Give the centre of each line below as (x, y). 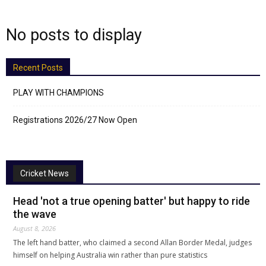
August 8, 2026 (34, 228)
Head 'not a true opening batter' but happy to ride (132, 201)
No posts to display (74, 35)
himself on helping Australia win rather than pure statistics (110, 255)
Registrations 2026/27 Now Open (75, 120)
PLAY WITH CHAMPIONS (58, 93)
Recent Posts (38, 68)
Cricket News (45, 173)
